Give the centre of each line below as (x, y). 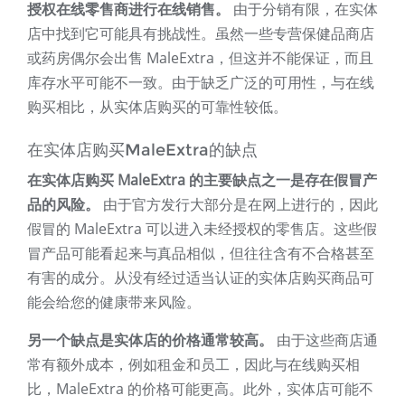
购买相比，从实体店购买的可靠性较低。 (157, 107)
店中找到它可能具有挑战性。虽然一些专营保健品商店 (201, 34)
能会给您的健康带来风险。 (114, 302)
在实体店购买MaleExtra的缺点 (142, 151)
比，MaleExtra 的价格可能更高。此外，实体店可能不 (200, 389)
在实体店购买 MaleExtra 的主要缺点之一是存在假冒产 (202, 180)
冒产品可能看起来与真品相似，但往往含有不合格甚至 (201, 254)
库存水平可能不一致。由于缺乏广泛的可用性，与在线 (201, 83)
